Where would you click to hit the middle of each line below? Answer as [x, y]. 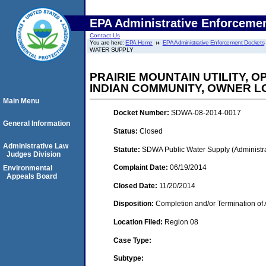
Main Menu [21, 101]
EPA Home [139, 42]
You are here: [108, 42]
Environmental [28, 168]
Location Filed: [139, 222]
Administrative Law [36, 146]
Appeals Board [32, 176]
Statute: [128, 149]
